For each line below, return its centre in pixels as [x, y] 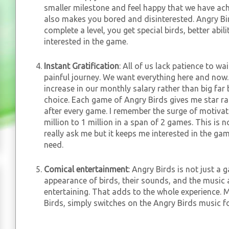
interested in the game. [86, 41]
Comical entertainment [86, 169]
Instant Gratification [82, 66]
